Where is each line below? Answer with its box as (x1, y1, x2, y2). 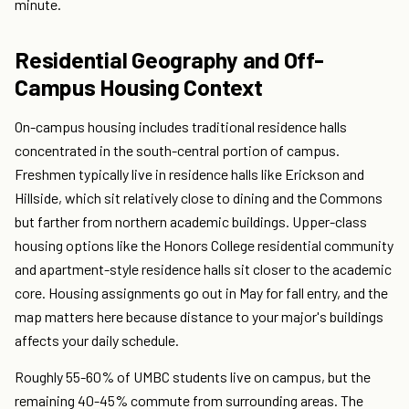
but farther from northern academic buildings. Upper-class (15, 213, 367, 231)
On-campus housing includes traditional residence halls (15, 118, 347, 136)
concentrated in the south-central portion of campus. (15, 142, 340, 160)
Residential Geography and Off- (15, 46, 324, 74)
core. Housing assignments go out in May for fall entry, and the (15, 284, 388, 302)
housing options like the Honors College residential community (15, 236, 393, 255)
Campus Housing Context (15, 73, 263, 101)
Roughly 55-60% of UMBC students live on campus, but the (15, 368, 371, 386)
